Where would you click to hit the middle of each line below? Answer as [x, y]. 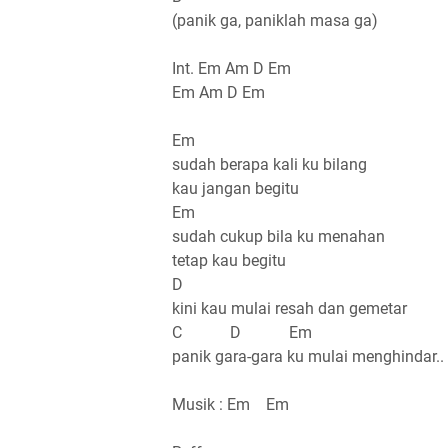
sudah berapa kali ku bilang [269, 165]
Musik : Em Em [236, 405]
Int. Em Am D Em [231, 69]
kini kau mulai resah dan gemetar [289, 309]
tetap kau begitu [229, 261]
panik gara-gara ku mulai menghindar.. [308, 357]
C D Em [242, 333]
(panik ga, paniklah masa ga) [275, 21]
